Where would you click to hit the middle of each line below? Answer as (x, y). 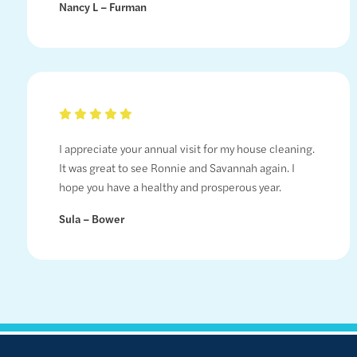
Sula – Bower (91, 219)
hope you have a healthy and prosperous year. (170, 187)
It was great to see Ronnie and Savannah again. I (177, 168)
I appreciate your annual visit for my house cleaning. (186, 149)
